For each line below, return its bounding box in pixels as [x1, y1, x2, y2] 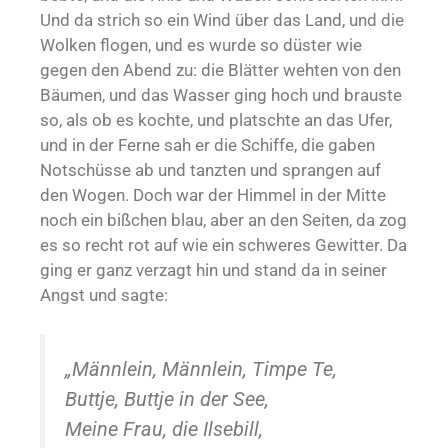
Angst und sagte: [40, 285, 168, 306]
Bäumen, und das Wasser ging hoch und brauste [40, 85, 402, 106]
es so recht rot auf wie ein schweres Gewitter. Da [40, 235, 407, 256]
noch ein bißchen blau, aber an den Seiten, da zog [40, 210, 407, 231]
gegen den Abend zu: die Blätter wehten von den [40, 60, 401, 81]
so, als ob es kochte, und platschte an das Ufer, [40, 110, 392, 131]
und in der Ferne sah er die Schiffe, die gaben [40, 135, 375, 156]
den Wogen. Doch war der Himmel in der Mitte [40, 185, 386, 206]
